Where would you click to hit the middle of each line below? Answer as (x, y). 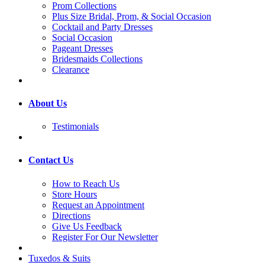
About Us (48, 103)
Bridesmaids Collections (97, 59)
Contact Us (51, 160)
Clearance (71, 69)
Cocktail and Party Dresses (102, 27)
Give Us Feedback (87, 226)
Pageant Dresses (83, 48)
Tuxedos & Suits (59, 258)
